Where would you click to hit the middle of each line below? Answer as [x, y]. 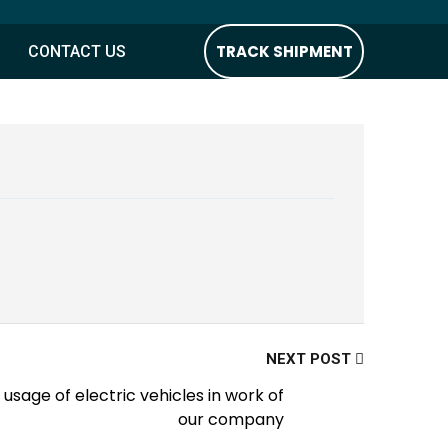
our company [231, 419]
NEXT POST [310, 359]
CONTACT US [77, 51]
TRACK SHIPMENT [284, 51]
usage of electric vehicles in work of [144, 395]
